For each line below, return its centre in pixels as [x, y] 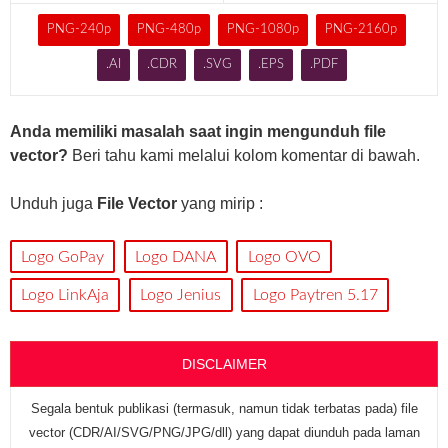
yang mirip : [220, 203]
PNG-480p [169, 29]
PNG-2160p [361, 29]
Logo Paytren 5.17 [315, 294]
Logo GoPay [63, 256]
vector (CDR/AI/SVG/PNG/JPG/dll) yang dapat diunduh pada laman [224, 432]
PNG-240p [78, 29]
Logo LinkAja [65, 294]
